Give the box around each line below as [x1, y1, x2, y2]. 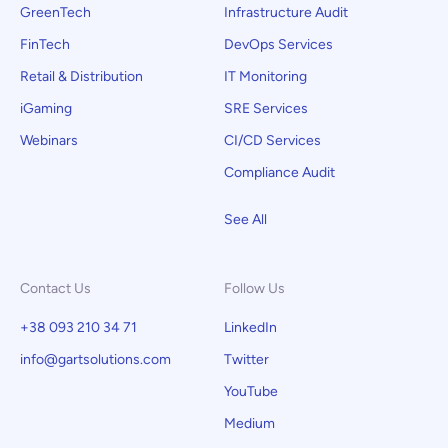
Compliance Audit [224, 164, 338, 181]
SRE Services [224, 100, 308, 117]
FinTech [20, 36, 70, 53]
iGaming [20, 100, 72, 117]
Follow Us [224, 280, 285, 297]
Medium [224, 415, 275, 432]
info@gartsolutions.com [20, 351, 171, 368]
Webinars [20, 132, 78, 149]
